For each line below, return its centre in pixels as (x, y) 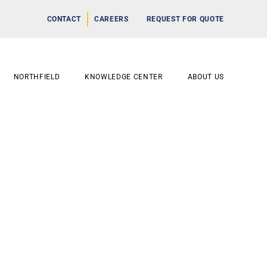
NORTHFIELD (37, 77)
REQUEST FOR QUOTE (185, 19)
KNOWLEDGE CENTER (124, 77)
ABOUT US (206, 77)
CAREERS (111, 19)
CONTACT (64, 19)
